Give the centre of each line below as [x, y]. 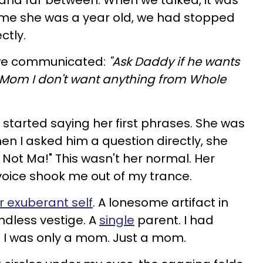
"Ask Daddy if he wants [173, 62]
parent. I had [174, 220]
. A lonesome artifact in [161, 203]
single [117, 220]
